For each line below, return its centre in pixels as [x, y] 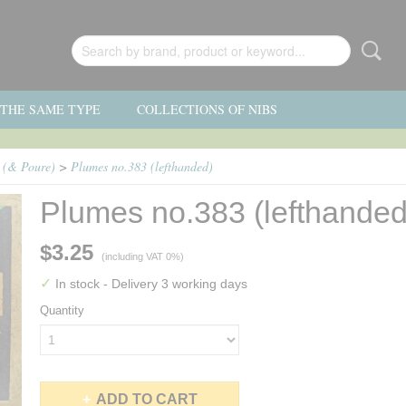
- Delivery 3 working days [175, 284]
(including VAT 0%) [143, 256]
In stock [77, 284]
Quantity [62, 310]
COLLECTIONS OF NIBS [207, 109]
